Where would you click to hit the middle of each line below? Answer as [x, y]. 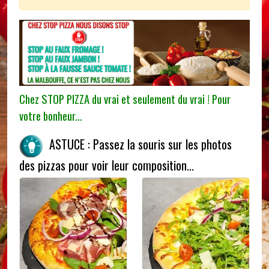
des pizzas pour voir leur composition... [107, 165]
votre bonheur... [51, 116]
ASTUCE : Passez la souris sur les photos [138, 144]
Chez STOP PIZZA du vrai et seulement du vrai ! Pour [125, 99]
